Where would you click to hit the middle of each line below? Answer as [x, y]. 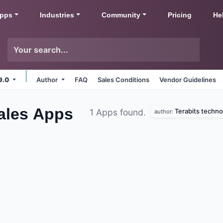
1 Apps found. [119, 112]
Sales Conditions [124, 80]
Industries [56, 15]
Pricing [180, 15]
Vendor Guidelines [188, 80]
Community [120, 15]
